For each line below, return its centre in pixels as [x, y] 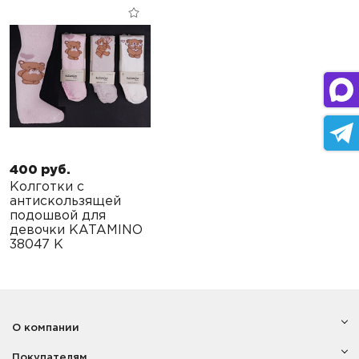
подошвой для [58, 216]
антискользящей [65, 202]
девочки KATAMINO [76, 231]
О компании [46, 329]
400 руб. [40, 171]
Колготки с [47, 188]
